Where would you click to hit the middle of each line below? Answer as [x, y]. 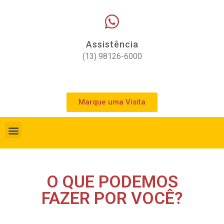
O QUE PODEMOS [112, 182]
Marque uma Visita [112, 102]
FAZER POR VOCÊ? [112, 198]
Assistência [112, 44]
